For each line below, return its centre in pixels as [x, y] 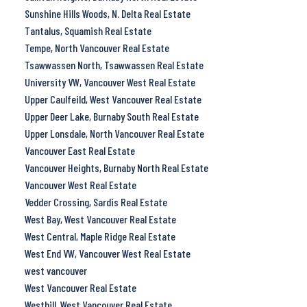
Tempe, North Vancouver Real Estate [97, 47]
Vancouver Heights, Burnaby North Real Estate [116, 167]
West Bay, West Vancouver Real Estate [100, 219]
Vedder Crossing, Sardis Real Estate [96, 201]
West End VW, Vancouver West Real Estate [107, 253]
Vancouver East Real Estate [79, 150]
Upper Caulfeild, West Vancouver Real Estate [113, 99]
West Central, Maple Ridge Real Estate [100, 236]
